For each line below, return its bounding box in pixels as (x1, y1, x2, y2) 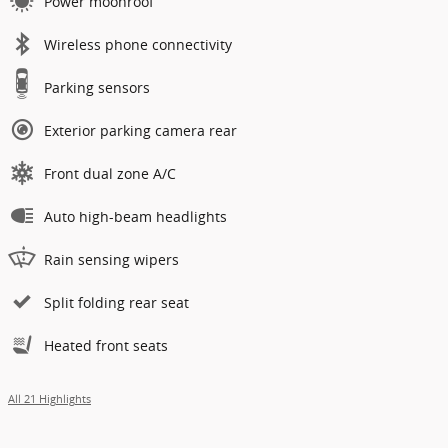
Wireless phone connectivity (44, 34, 232, 54)
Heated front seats (44, 335, 168, 355)
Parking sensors (44, 77, 150, 97)
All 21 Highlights (8, 391, 91, 406)
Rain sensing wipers (44, 249, 179, 269)
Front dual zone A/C (44, 163, 176, 183)
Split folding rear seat (44, 292, 189, 312)
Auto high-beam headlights (44, 206, 227, 226)
